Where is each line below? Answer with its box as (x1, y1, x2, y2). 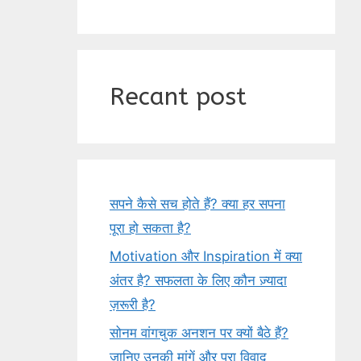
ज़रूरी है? (110, 297, 156, 313)
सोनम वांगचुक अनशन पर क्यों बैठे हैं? (110, 325, 288, 341)
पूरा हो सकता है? (110, 220, 191, 236)
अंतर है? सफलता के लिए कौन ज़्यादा (110, 272, 287, 288)
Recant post (110, 82, 247, 111)
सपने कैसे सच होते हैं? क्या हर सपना (110, 196, 285, 212)
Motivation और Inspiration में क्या (110, 248, 302, 264)
